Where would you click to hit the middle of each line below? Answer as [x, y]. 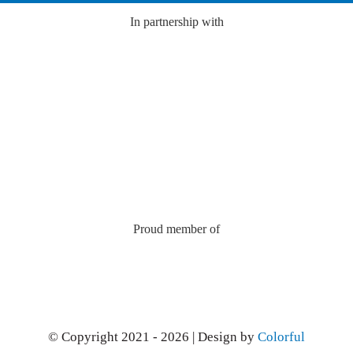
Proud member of [176, 229]
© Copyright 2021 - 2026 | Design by [153, 337]
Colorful [281, 337]
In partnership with [176, 22]
